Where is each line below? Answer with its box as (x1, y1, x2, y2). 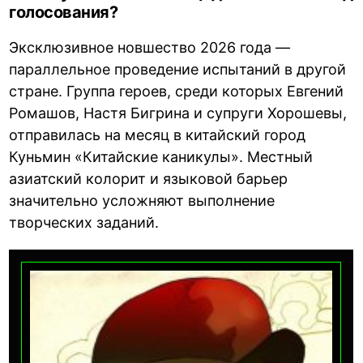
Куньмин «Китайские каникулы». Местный (9, 148, 314, 166)
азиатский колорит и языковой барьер (9, 170, 288, 188)
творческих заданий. (9, 214, 160, 232)
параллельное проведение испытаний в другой (9, 61, 347, 79)
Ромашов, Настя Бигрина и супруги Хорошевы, (9, 105, 348, 122)
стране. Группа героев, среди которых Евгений (9, 83, 344, 100)
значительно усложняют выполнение (9, 192, 275, 210)
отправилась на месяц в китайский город (9, 126, 306, 144)
